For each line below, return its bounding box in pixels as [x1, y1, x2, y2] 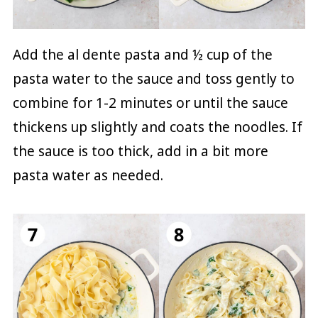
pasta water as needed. [12, 166, 163, 185]
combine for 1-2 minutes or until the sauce [12, 94, 288, 112]
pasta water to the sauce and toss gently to [12, 70, 295, 88]
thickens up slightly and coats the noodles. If [12, 118, 302, 136]
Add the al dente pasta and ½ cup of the [12, 45, 273, 64]
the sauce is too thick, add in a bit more [12, 142, 268, 160]
